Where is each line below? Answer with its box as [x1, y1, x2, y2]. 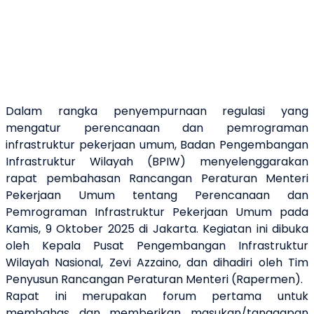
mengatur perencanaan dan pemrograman [6, 120, 308, 137]
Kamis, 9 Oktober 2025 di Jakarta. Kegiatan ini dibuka [6, 221, 308, 238]
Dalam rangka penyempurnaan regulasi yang [6, 103, 308, 120]
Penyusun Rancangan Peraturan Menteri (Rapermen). [6, 271, 303, 288]
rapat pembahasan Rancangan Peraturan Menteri [6, 170, 308, 187]
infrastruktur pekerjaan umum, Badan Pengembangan [6, 137, 308, 153]
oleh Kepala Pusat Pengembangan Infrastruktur [6, 238, 308, 254]
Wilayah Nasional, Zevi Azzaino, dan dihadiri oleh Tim [6, 254, 308, 271]
